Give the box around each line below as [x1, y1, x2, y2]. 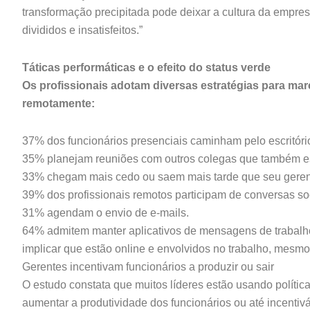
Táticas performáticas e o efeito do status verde [22, 62, 271, 73]
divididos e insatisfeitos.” [22, 24, 143, 36]
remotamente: [22, 98, 95, 109]
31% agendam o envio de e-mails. [22, 207, 189, 219]
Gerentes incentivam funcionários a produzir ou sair [22, 261, 274, 273]
